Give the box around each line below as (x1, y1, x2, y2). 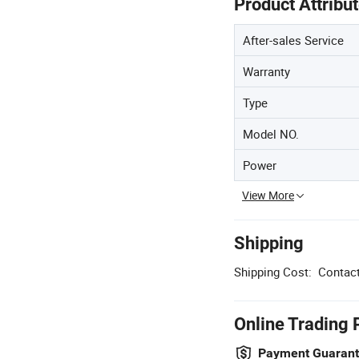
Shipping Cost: (234, 263, 312, 280)
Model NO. (243, 125, 299, 142)
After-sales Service (243, 31, 344, 48)
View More (242, 187, 294, 203)
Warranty (243, 63, 290, 79)
